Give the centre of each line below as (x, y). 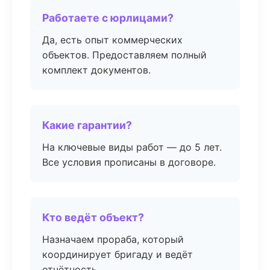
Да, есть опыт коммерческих (112, 40)
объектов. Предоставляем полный (124, 55)
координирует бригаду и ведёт (118, 254)
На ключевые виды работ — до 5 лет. (132, 147)
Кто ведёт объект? (93, 217)
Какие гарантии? (87, 125)
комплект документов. (96, 70)
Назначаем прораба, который (113, 239)
